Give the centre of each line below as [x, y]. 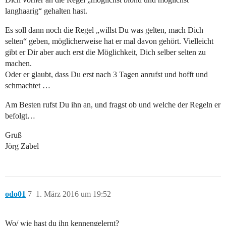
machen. [18, 63]
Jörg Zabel [22, 146]
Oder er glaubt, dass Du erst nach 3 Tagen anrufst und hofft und [106, 74]
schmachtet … [28, 85]
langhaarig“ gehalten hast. [46, 11]
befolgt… [20, 116]
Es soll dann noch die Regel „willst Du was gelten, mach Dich [104, 30]
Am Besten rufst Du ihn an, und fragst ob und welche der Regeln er [113, 104]
